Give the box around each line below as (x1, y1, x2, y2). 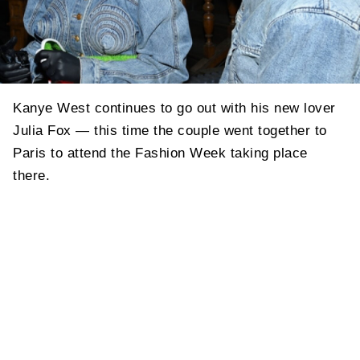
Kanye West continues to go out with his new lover (13, 100, 336, 116)
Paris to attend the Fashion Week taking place (13, 145, 308, 161)
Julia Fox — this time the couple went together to (13, 122, 327, 138)
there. (13, 167, 50, 183)
